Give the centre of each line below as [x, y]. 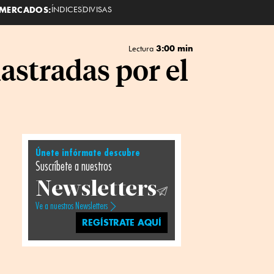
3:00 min [174, 48]
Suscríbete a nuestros [73, 167]
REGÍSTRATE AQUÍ [122, 222]
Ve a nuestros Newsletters [71, 206]
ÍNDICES [67, 9]
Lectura [142, 48]
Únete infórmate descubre [87, 153]
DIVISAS [98, 9]
